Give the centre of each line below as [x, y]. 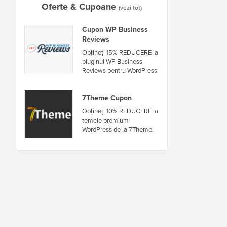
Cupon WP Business [115, 29]
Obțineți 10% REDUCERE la [120, 111]
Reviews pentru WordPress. [120, 70]
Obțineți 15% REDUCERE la [120, 52]
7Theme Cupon [107, 98]
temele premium [105, 121]
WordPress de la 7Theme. [118, 130]
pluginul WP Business [112, 61]
